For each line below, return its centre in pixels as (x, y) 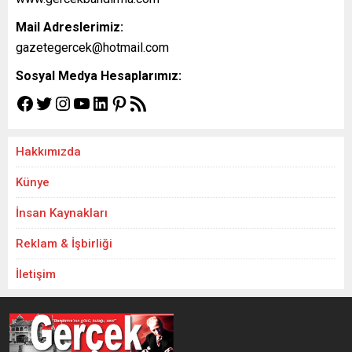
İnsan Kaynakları (62, 213)
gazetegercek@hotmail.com (92, 48)
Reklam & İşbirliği (64, 244)
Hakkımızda (48, 152)
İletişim (36, 274)
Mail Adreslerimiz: (70, 27)
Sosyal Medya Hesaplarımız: (99, 76)
